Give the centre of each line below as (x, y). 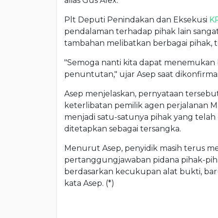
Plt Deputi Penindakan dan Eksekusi (137, 20)
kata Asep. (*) (89, 183)
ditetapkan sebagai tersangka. (123, 129)
